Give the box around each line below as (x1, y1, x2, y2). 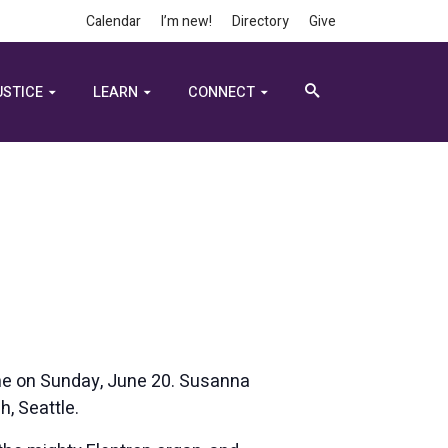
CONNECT (187, 82, 255, 103)
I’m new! (161, 11, 212, 32)
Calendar (86, 11, 141, 32)
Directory (232, 11, 289, 32)
